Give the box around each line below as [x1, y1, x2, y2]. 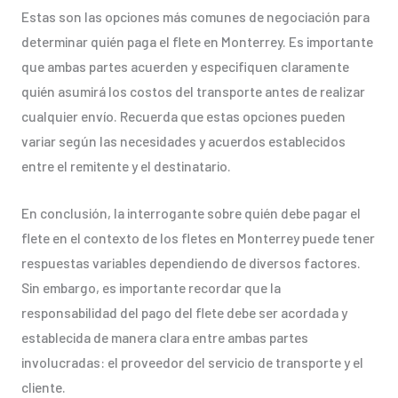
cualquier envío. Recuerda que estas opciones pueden [20, 107, 346, 125]
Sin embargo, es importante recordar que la [20, 278, 281, 296]
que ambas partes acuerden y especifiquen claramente [20, 58, 349, 76]
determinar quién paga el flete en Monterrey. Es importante [20, 33, 373, 51]
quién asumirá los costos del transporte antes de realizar [20, 83, 365, 100]
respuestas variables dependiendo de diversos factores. [20, 253, 361, 271]
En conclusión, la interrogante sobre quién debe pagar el [20, 203, 361, 221]
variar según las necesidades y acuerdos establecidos [20, 132, 346, 150]
